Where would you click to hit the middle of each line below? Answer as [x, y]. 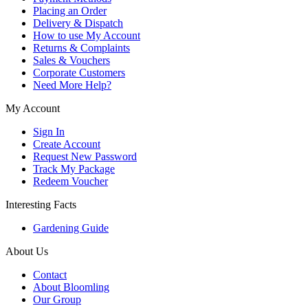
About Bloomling [71, 287]
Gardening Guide [71, 228]
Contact [50, 275]
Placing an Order [70, 11]
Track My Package [74, 169]
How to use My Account [87, 36]
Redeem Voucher [70, 181]
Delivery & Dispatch [78, 23]
